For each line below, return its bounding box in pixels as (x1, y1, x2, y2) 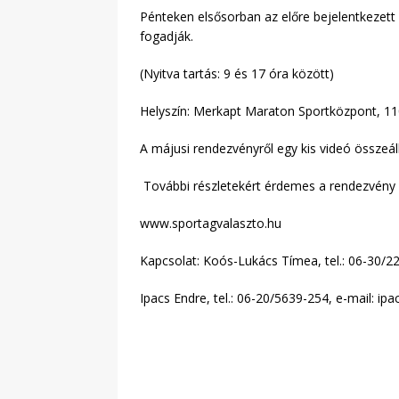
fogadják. (140, 28, 193, 45)
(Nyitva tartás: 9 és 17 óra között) (140, 65, 334, 83)
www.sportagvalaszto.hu (140, 215, 281, 232)
